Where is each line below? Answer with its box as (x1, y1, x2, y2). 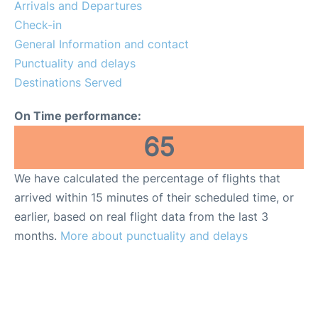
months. (14, 228, 60, 243)
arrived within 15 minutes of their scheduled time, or (14, 190, 294, 204)
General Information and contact (14, 36, 189, 51)
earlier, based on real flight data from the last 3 (14, 209, 268, 224)
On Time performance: (14, 108, 141, 123)
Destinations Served (14, 75, 122, 89)
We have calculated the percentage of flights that (14, 170, 280, 185)
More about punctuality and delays (60, 228, 248, 243)
